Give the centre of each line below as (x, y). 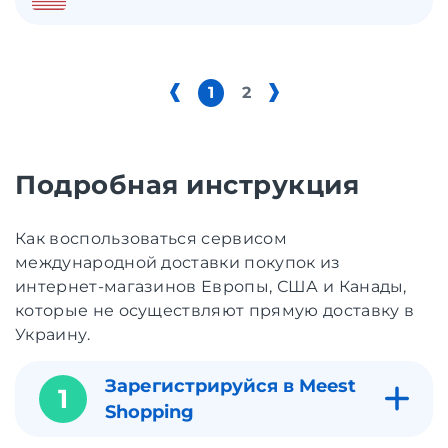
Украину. (53, 334)
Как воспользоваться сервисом (151, 238)
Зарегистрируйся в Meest (230, 385)
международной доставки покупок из (178, 262)
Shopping (149, 411)
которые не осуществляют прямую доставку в (215, 310)
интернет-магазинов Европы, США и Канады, (211, 286)
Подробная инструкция (187, 184)
